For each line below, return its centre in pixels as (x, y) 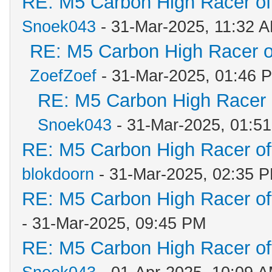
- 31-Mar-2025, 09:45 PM (114, 223)
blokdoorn (58, 174)
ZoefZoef (63, 76)
